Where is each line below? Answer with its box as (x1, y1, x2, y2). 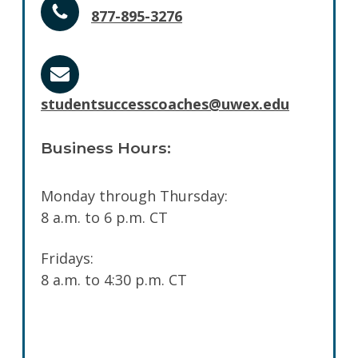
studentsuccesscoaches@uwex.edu (41, 93, 289, 113)
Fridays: (41, 248, 93, 268)
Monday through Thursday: (41, 185, 228, 205)
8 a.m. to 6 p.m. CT (41, 207, 168, 227)
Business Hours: (41, 137, 171, 157)
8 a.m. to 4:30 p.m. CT (41, 269, 187, 289)
